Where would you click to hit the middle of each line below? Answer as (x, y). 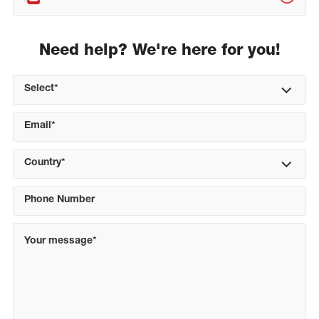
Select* (41, 89)
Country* (45, 163)
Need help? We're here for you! (159, 51)
